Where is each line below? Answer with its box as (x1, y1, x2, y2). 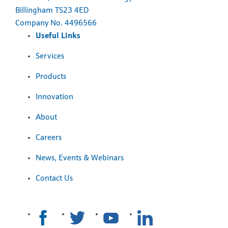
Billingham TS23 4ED (15, 7, 89, 15)
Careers (36, 134, 62, 142)
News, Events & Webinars (36, 154, 124, 163)
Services (36, 52, 64, 61)
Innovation (36, 93, 73, 102)
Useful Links (36, 32, 80, 41)
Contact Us (36, 175, 73, 183)
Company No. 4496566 (15, 19, 97, 28)
